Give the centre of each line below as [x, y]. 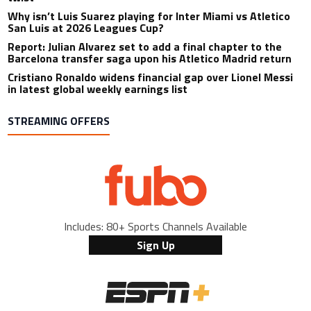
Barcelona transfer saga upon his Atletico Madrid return [150, 58]
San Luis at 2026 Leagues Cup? [86, 27]
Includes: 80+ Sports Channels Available [155, 226]
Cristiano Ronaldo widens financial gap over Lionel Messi [151, 77]
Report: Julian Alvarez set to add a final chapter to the [145, 46]
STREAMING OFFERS [59, 120]
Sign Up [155, 245]
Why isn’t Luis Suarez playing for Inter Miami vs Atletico [149, 16]
